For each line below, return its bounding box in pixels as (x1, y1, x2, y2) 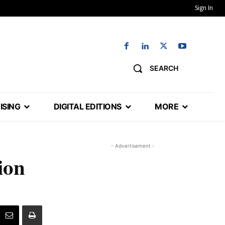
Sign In (195, 4, 213, 12)
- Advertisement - (110, 143, 155, 149)
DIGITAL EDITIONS (53, 101, 122, 112)
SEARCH (150, 64, 178, 73)
